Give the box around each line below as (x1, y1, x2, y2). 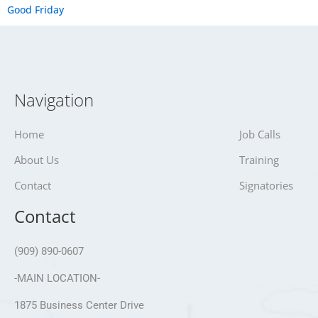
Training (239, 152, 280, 167)
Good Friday (7, 3, 64, 17)
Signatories (239, 177, 294, 192)
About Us (14, 152, 59, 167)
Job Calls (239, 126, 281, 141)
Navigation (14, 87, 94, 111)
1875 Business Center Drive (14, 299, 144, 312)
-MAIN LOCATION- (14, 272, 100, 285)
